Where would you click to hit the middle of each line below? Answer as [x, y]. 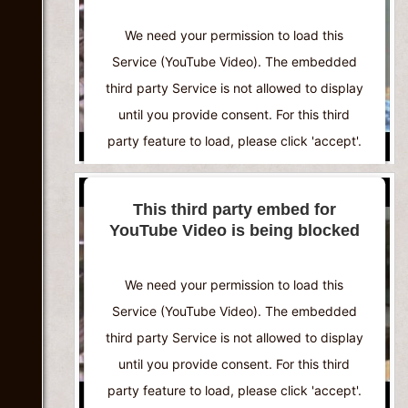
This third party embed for [235, 209]
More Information [229, 196]
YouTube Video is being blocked [235, 230]
